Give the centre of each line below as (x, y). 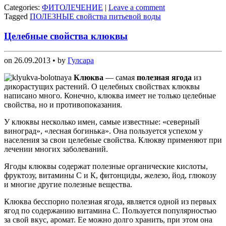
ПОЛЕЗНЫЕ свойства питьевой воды (95, 17)
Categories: (23, 8)
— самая (120, 78)
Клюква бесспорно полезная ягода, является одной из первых (110, 202)
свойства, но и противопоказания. (63, 105)
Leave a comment (137, 8)
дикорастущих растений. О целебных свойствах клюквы (102, 87)
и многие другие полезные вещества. (68, 185)
